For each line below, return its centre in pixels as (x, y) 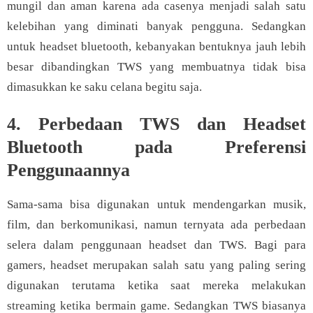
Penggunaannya (68, 170)
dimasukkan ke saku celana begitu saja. (106, 87)
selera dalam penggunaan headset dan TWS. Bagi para (156, 245)
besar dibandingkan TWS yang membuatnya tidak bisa (156, 67)
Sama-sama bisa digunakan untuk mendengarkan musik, (156, 204)
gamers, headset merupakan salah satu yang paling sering (156, 265)
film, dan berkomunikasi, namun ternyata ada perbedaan (156, 225)
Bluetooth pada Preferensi (156, 147)
